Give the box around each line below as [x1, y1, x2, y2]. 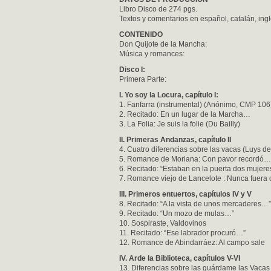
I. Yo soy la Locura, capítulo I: [119, 91, 218, 99]
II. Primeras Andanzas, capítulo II [119, 135, 231, 144]
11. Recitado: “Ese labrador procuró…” [119, 229, 246, 237]
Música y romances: [119, 50, 184, 58]
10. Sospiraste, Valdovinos [119, 219, 206, 227]
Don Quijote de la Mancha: [119, 40, 207, 48]
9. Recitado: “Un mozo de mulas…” [119, 209, 234, 218]
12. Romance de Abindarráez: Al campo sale [119, 238, 265, 247]
